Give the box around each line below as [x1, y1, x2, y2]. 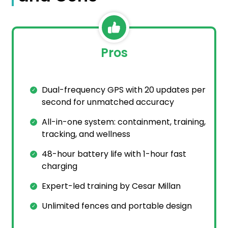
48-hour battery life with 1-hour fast [42, 148, 186, 160]
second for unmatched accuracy [42, 96, 174, 108]
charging [42, 160, 77, 173]
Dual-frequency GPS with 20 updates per [42, 84, 206, 96]
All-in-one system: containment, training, [42, 116, 206, 128]
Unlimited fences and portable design [42, 200, 192, 212]
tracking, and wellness [42, 128, 130, 140]
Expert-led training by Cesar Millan [42, 180, 181, 192]
